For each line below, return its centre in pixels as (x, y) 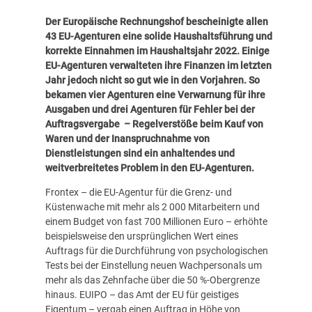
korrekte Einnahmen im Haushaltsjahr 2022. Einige (157, 51)
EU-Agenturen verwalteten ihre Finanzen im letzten (158, 66)
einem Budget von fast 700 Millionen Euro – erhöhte (156, 222)
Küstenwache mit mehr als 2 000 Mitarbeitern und (152, 207)
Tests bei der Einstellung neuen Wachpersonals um (153, 266)
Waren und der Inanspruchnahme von (127, 139)
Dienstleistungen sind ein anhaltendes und (140, 154)
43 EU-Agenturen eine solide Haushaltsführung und (158, 37)
